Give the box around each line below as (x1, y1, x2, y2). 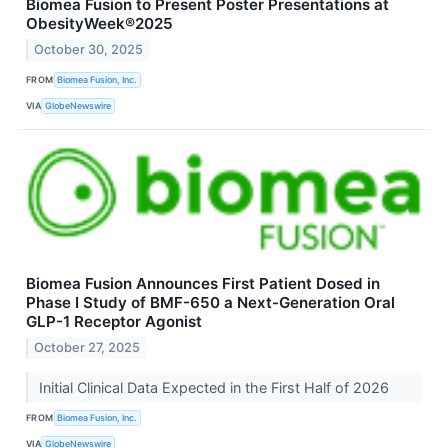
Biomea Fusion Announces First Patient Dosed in (26, 274, 380, 294)
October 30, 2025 (34, 42, 144, 58)
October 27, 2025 (34, 339, 141, 355)
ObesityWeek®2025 (26, 14, 173, 34)
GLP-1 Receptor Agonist (26, 312, 202, 332)
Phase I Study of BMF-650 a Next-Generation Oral (26, 293, 395, 313)
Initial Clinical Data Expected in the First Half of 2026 (38, 378, 393, 396)
